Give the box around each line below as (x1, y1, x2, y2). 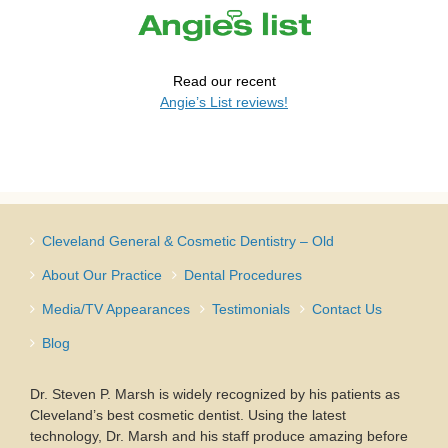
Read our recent (172, 73, 276, 90)
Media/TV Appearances (42, 301, 190, 318)
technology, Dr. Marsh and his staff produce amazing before (30, 428, 408, 445)
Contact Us (312, 301, 382, 318)
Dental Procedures (184, 267, 302, 284)
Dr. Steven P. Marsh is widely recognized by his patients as (30, 386, 400, 403)
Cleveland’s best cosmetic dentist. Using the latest (30, 407, 346, 424)
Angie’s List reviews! (160, 94, 288, 111)
